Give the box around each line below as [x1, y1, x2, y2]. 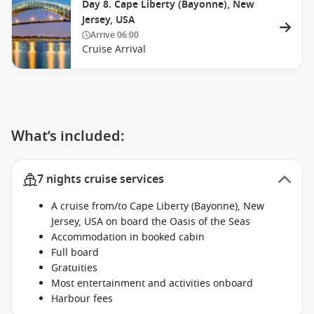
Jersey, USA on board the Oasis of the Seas [51, 214, 250, 229]
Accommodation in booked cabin [51, 230, 205, 245]
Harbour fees [51, 292, 113, 306]
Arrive [90, 29, 117, 41]
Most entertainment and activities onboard [51, 276, 253, 291]
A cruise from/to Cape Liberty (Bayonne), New [51, 199, 264, 214]
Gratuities [51, 261, 97, 275]
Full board [51, 245, 99, 260]
